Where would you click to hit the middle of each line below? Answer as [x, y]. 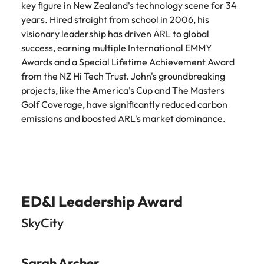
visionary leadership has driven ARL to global [115, 34]
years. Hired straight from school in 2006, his [115, 19]
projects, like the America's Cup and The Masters [123, 90]
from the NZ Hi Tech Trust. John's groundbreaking [123, 76]
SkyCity [42, 223]
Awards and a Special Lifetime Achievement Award [128, 62]
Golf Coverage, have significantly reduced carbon [124, 104]
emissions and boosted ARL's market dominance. [123, 118]
